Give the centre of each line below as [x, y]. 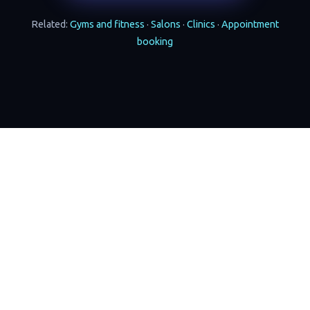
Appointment [250, 25]
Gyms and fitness [107, 25]
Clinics [201, 25]
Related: [51, 25]
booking [155, 42]
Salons [166, 25]
